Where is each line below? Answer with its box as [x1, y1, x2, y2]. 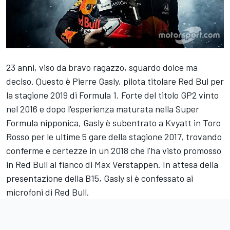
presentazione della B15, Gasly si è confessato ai [6, 172, 193, 184]
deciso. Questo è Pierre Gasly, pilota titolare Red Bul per [6, 75, 224, 87]
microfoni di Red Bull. [6, 186, 89, 198]
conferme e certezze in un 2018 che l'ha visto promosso [6, 145, 221, 157]
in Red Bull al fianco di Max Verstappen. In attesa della [6, 159, 218, 170]
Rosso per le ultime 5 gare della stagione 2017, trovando [6, 131, 222, 143]
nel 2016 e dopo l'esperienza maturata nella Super [6, 103, 199, 115]
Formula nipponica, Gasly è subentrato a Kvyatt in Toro [6, 117, 221, 129]
